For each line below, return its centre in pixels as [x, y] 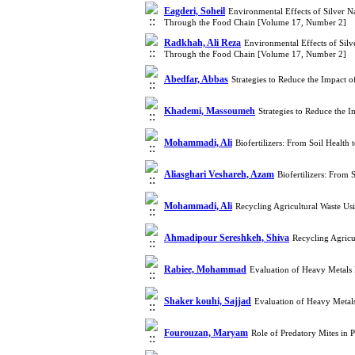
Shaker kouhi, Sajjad [208, 301]
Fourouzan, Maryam [206, 333]
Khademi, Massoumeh [210, 111]
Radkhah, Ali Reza [202, 43]
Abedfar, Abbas [196, 79]
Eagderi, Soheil [195, 11]
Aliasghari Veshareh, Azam [219, 174]
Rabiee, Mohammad [205, 269]
